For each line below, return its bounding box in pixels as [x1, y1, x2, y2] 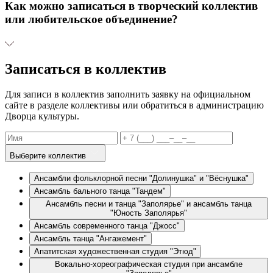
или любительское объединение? [5, 12, 178, 26]
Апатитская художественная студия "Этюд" [34, 247, 196, 257]
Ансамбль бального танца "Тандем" [34, 186, 166, 196]
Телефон [119, 131, 155, 142]
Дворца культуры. [5, 111, 79, 122]
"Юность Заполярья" [110, 208, 187, 218]
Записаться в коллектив [5, 60, 166, 77]
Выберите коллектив [10, 151, 86, 161]
